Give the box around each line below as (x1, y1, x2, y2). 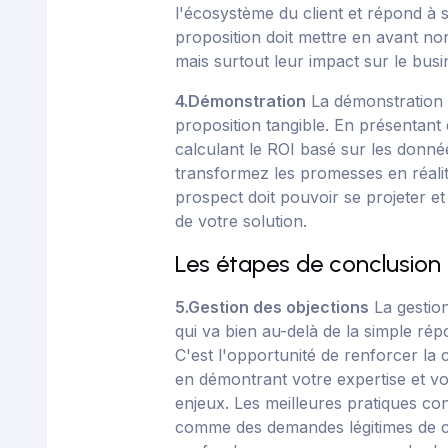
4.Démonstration (175, 91, 307, 111)
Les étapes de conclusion (175, 249, 442, 278)
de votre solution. (175, 211, 308, 231)
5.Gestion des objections (175, 297, 370, 317)
